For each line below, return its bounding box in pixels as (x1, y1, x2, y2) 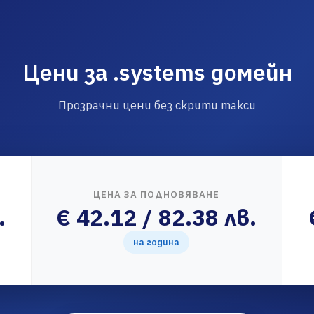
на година (133, 237, 180, 247)
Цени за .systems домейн (22, 57, 292, 87)
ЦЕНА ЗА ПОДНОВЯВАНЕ (93, 189, 220, 200)
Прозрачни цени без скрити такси (58, 97, 256, 113)
